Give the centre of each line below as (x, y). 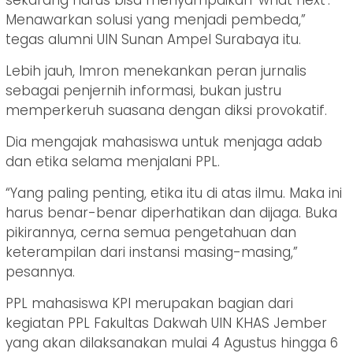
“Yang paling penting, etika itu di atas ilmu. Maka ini (174, 193)
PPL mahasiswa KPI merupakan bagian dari (149, 304)
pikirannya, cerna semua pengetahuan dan (151, 233)
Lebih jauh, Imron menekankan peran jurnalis (156, 71)
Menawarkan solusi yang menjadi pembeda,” (156, 20)
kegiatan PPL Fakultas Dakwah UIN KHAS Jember (166, 323)
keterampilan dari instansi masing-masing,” (152, 253)
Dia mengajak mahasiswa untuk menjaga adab (164, 142)
